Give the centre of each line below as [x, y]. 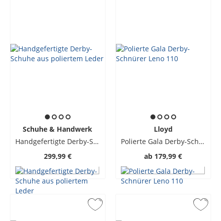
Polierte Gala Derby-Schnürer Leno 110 [201, 141]
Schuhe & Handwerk [58, 129]
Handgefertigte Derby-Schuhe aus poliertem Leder [96, 141]
